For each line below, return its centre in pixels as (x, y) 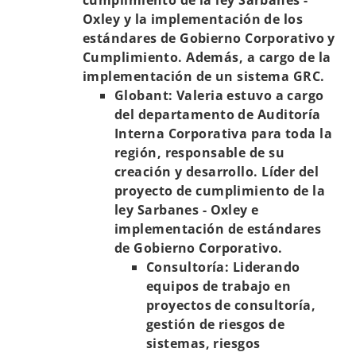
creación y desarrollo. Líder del (217, 172)
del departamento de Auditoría (218, 114)
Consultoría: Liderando (223, 267)
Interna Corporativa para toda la (224, 133)
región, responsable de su (200, 153)
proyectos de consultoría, (231, 305)
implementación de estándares (218, 229)
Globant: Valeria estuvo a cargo (219, 95)
